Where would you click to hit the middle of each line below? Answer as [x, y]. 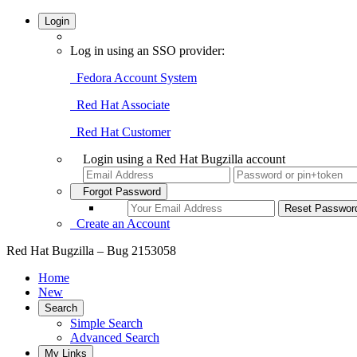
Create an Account [120, 224]
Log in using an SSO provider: [147, 51]
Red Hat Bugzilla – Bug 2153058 [91, 251]
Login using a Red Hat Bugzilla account [184, 159]
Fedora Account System [133, 78]
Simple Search [106, 323]
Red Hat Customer [120, 132]
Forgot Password [119, 192]
